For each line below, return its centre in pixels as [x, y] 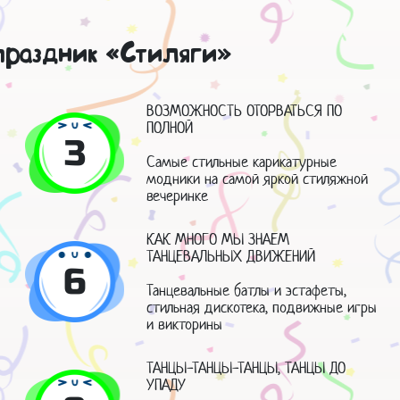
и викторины [184, 325]
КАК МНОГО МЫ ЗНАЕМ [217, 240]
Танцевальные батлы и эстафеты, [246, 291]
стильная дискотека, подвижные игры [261, 308]
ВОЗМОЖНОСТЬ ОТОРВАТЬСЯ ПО [244, 111]
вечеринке [177, 196]
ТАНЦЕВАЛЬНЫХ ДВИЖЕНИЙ [230, 257]
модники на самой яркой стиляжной [257, 179]
